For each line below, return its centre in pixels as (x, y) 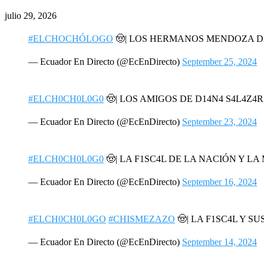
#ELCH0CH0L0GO (67, 219)
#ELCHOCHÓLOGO (71, 38)
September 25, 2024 (220, 61)
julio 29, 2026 (31, 15)
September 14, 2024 (220, 242)
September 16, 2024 (220, 181)
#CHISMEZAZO (142, 219)
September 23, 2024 (220, 121)
